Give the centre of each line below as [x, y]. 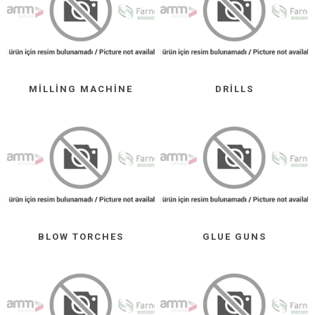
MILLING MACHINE [81, 89]
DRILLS [234, 89]
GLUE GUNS [234, 236]
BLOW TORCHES [81, 236]
